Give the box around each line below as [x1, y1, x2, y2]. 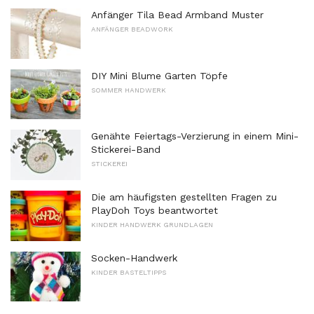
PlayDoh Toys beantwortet [91, 204, 218, 216]
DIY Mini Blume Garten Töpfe [91, 69, 228, 81]
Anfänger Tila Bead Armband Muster [91, 9, 264, 21]
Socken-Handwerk [91, 252, 177, 264]
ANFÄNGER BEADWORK [91, 25, 173, 34]
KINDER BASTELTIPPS [91, 268, 166, 276]
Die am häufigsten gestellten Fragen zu [91, 191, 277, 203]
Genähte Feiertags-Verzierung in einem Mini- [91, 130, 299, 142]
